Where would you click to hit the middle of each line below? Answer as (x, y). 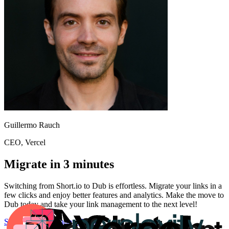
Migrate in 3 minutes (59, 164)
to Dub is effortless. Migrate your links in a (152, 186)
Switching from (30, 186)
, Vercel (33, 143)
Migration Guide (71, 222)
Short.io (69, 186)
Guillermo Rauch (32, 125)
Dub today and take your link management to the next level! (101, 204)
